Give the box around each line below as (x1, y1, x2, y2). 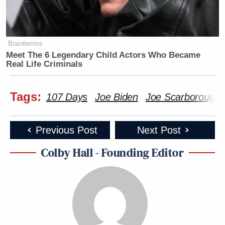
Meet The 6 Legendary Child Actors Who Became (6, 50, 201, 60)
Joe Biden (95, 91, 138, 102)
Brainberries (8, 39, 43, 47)
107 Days (46, 91, 87, 102)
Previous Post (35, 124, 97, 136)
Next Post (137, 124, 181, 136)
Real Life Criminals (6, 59, 83, 69)
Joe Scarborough (145, 91, 220, 102)
